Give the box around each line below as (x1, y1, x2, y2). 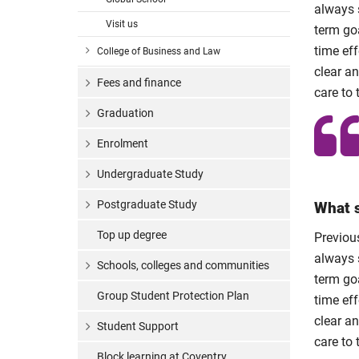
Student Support (97, 320, 179, 333)
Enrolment (97, 137, 148, 150)
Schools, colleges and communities (97, 259, 269, 272)
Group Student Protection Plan (97, 289, 249, 302)
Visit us (106, 18, 138, 30)
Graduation (97, 107, 154, 119)
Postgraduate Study (97, 198, 197, 211)
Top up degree (97, 228, 167, 241)
